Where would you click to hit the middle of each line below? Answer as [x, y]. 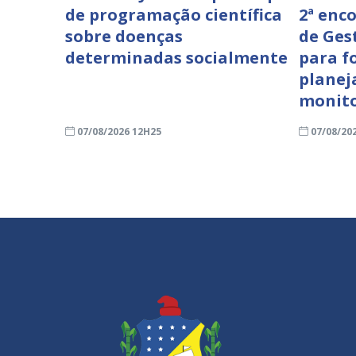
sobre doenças [124, 36]
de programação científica [174, 14]
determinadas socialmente [176, 57]
